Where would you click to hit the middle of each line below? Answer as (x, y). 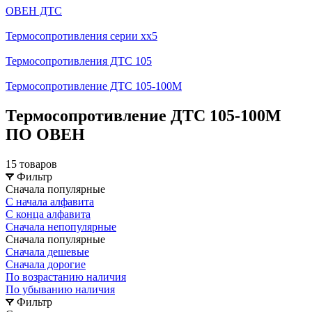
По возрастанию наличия (66, 276)
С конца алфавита (48, 214)
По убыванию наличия (60, 289)
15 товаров (31, 164)
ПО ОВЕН (45, 134)
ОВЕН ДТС (34, 11)
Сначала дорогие (46, 264)
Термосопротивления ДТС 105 (79, 61)
